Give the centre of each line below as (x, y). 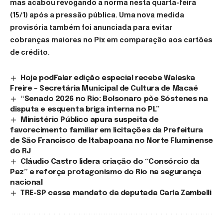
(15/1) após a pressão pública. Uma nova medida (97, 14)
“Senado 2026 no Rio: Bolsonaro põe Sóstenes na (114, 99)
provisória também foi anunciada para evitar (91, 27)
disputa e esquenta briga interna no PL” (85, 109)
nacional (26, 182)
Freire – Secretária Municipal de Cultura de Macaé (104, 88)
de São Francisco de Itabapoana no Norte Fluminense (111, 141)
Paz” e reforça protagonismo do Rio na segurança (106, 172)
